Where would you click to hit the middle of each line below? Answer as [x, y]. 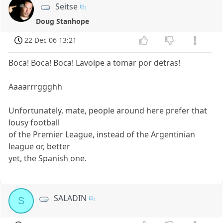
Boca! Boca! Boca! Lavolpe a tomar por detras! [95, 62]
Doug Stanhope [63, 21]
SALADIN [70, 198]
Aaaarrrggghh [36, 86]
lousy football [34, 122]
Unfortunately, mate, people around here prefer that [108, 110]
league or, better [40, 146]
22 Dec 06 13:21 [51, 40]
